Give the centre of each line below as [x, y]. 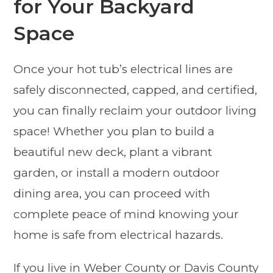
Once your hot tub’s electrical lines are [123, 69]
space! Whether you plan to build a [114, 132]
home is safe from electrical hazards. [119, 235]
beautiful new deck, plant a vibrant [113, 152]
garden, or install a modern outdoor [117, 173]
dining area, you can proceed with [112, 194]
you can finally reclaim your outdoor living [135, 111]
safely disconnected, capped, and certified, [136, 90]
